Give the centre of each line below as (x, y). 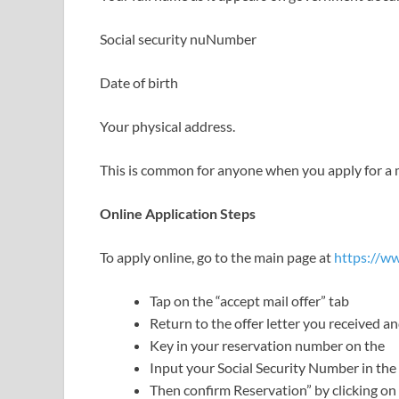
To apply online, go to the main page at (217, 256)
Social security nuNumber (178, 38)
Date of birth (139, 82)
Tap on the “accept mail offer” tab (249, 300)
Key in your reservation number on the (267, 345)
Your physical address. (167, 126)
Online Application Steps (178, 213)
